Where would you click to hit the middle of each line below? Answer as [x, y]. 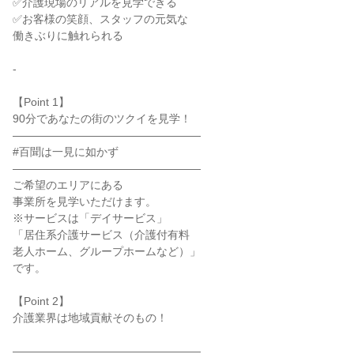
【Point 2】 [41, 301]
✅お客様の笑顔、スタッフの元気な [100, 19]
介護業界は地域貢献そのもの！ [90, 318]
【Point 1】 [41, 102]
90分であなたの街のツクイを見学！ [102, 119]
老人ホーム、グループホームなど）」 [107, 251]
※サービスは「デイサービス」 [90, 218]
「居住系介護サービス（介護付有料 [101, 235]
